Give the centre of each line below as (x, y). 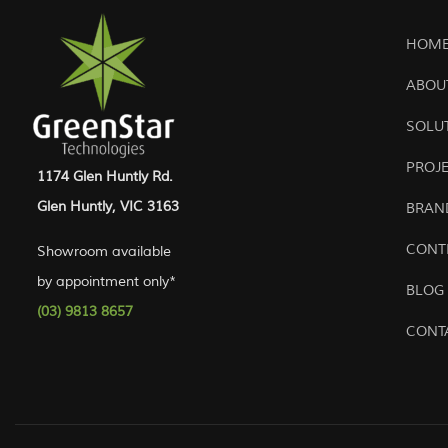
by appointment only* (106, 281)
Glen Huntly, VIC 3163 (108, 206)
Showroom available (106, 251)
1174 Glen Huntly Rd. (105, 176)
